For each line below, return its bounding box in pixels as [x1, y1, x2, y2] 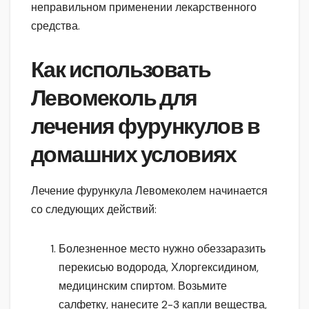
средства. [31, 18, 80, 33]
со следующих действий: [31, 201, 157, 217]
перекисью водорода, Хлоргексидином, [59, 259, 259, 275]
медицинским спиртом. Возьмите [59, 278, 227, 293]
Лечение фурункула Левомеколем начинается [31, 183, 268, 198]
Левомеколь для [31, 84, 197, 112]
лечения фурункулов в [31, 112, 259, 140]
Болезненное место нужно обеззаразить [59, 241, 266, 256]
